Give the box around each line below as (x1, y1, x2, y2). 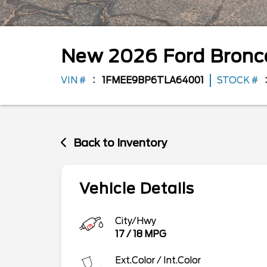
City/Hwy (115, 216, 156, 227)
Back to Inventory (73, 136, 168, 149)
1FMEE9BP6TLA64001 (102, 74, 204, 86)
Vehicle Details (79, 180, 194, 198)
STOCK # (217, 74, 258, 86)
